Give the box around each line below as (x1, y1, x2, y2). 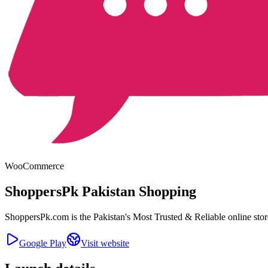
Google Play (19, 237, 66, 248)
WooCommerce (5, 161, 64, 171)
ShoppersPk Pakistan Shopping (5, 183, 196, 199)
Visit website (81, 237, 129, 248)
